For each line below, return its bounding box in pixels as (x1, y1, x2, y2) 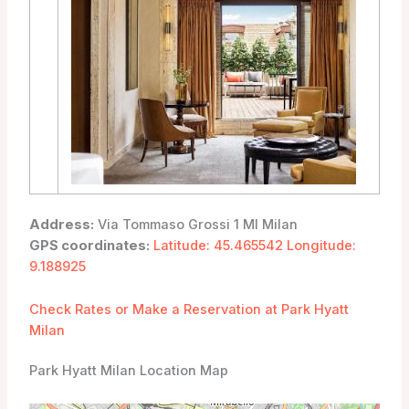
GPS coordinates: (28, 237, 150, 255)
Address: (28, 216, 94, 234)
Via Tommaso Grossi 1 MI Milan (93, 216, 298, 234)
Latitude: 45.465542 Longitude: (149, 237, 356, 255)
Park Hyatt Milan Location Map (28, 362, 228, 380)
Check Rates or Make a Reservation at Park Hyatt (28, 300, 349, 318)
